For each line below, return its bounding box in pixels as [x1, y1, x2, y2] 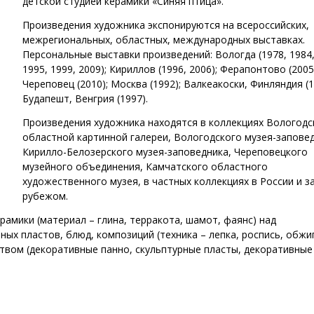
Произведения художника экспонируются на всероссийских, [22, 18, 309, 32]
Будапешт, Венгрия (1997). [22, 92, 148, 105]
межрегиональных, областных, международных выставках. [22, 33, 305, 46]
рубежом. [22, 189, 68, 203]
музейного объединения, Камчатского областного [22, 160, 268, 173]
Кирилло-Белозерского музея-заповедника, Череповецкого [22, 145, 308, 158]
